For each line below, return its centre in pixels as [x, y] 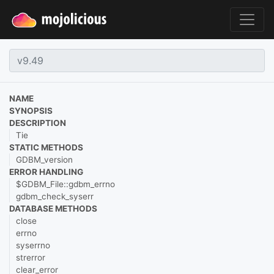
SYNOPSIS [31, 111]
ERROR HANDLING [46, 172]
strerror [31, 257]
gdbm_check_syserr [55, 196]
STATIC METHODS [46, 147]
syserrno [33, 245]
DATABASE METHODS [53, 209]
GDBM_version [44, 160]
